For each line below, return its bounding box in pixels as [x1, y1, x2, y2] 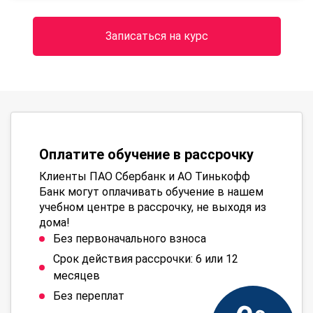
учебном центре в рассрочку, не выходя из [39, 201, 266, 214]
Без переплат [53, 289, 124, 303]
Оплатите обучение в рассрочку [39, 146, 254, 163]
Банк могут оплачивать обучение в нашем [39, 185, 263, 198]
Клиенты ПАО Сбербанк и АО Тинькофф [39, 170, 250, 183]
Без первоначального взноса [53, 232, 206, 245]
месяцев [53, 269, 100, 282]
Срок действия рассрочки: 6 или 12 [53, 252, 238, 265]
